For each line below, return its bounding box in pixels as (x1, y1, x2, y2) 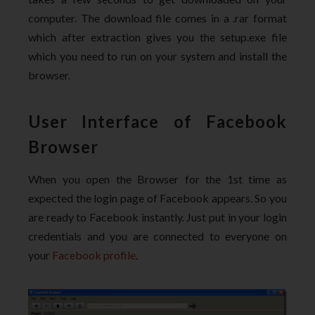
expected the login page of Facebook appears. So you (28, 191, 287, 205)
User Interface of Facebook (28, 111, 287, 132)
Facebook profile (52, 248, 136, 262)
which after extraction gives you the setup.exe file (28, 30, 287, 44)
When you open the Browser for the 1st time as (28, 172, 287, 186)
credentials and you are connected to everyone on (28, 229, 287, 243)
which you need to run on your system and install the (28, 49, 287, 63)
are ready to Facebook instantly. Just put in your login (28, 210, 287, 224)
